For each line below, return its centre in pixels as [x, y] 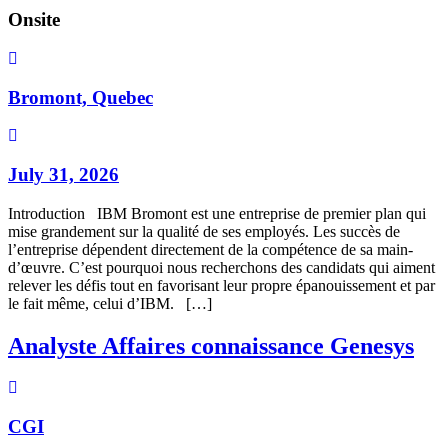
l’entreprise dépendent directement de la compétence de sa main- [210, 249]
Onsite [34, 20]
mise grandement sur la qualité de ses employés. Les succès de [204, 231]
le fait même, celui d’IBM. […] [110, 303]
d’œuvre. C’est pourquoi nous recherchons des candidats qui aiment [221, 267]
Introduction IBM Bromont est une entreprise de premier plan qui [217, 213]
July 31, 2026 [63, 174]
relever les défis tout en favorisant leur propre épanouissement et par [221, 285]
